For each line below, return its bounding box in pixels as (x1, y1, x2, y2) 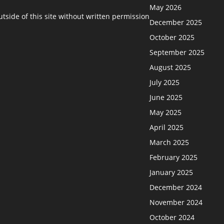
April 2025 (149, 122, 184, 132)
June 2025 (149, 92, 183, 102)
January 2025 (149, 167, 193, 177)
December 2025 (149, 17, 202, 27)
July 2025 (149, 77, 180, 87)
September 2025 (149, 47, 205, 57)
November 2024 (149, 197, 203, 207)
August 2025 (149, 62, 191, 72)
